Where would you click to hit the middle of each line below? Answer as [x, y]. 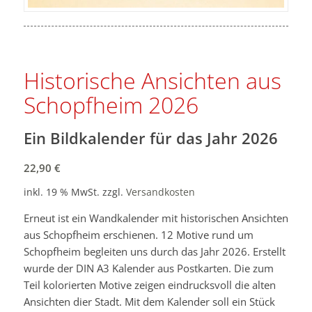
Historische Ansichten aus [152, 80]
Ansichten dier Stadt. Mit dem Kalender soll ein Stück [149, 302]
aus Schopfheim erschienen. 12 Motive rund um [138, 235]
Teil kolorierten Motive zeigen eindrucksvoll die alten [149, 285]
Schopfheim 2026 [111, 104]
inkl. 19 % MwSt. [61, 193]
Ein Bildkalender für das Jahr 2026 [150, 138]
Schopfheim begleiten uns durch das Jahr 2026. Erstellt [154, 252]
